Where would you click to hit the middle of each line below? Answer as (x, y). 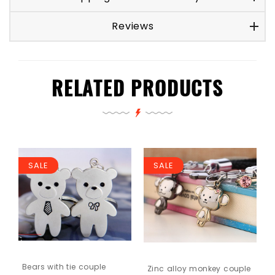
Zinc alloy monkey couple (199, 268)
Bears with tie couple (64, 266)
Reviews (133, 26)
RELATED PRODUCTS (137, 88)
